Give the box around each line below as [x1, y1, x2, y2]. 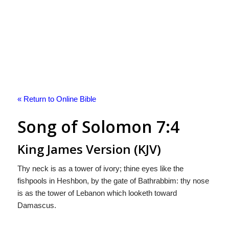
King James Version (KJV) [17, 141, 161, 157]
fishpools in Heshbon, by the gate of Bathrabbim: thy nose [17, 176, 209, 185]
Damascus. [17, 200, 56, 210]
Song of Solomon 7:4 [17, 116, 179, 138]
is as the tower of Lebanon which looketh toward [17, 188, 177, 197]
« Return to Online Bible [17, 95, 96, 103]
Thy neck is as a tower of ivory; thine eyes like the [17, 164, 184, 173]
